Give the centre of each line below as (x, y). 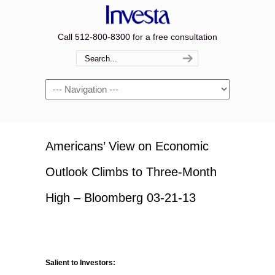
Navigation (66, 86)
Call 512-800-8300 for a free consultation (137, 37)
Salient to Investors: (80, 263)
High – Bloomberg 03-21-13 (121, 198)
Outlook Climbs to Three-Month (131, 172)
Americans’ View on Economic (127, 146)
